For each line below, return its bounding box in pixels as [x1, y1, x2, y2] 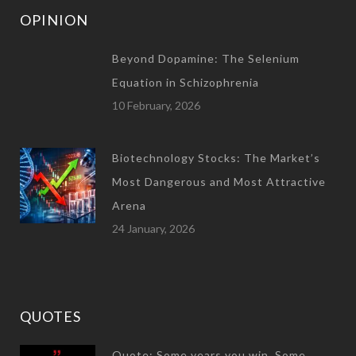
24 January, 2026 [112, 221, 195, 235]
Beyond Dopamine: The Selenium [112, 51, 300, 65]
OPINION [20, 10, 88, 29]
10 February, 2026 [112, 98, 200, 112]
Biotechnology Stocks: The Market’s [112, 150, 320, 164]
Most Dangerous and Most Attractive [112, 174, 326, 188]
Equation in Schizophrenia [112, 75, 259, 89]
